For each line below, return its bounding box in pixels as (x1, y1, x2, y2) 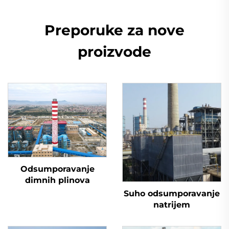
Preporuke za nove (44, 21, 185, 39)
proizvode (78, 43, 151, 60)
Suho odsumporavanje (124, 189, 220, 198)
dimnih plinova (25, 175, 90, 185)
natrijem (153, 200, 190, 210)
